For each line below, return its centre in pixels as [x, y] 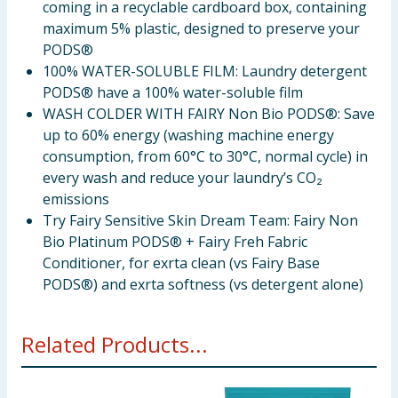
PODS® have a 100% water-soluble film [173, 92]
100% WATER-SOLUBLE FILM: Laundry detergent [205, 71]
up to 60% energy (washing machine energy [188, 135]
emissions [76, 199]
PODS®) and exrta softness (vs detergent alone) [203, 284]
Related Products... [115, 344]
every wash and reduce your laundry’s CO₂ [183, 178]
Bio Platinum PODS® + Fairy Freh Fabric [175, 242]
